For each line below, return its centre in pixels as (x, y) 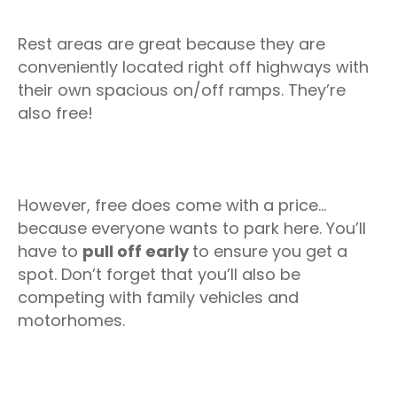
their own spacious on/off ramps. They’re (182, 90)
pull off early (137, 251)
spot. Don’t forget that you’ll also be (159, 274)
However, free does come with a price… (172, 205)
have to (50, 251)
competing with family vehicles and (158, 297)
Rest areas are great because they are (171, 44)
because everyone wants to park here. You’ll (192, 228)
